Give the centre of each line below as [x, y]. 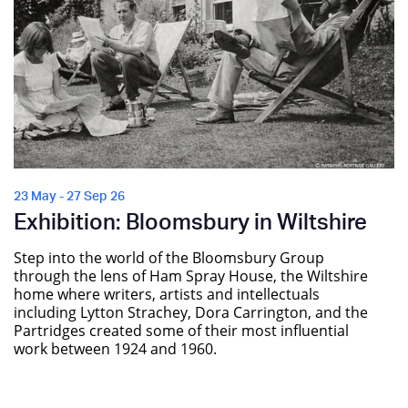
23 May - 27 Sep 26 [69, 197]
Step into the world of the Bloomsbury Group [169, 258]
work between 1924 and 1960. [115, 349]
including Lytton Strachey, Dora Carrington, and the [191, 312]
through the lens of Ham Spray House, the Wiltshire [191, 276]
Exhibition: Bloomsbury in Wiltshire [190, 224]
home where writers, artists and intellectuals [167, 294]
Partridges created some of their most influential [181, 331]
